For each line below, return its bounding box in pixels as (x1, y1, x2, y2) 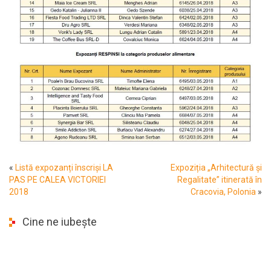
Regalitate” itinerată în (177, 174, 262, 184)
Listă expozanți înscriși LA (15, 162, 113, 172)
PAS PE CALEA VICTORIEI (9, 174, 106, 184)
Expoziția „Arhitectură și (171, 162, 262, 172)
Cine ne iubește (22, 215, 97, 228)
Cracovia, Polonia (191, 186, 256, 197)
